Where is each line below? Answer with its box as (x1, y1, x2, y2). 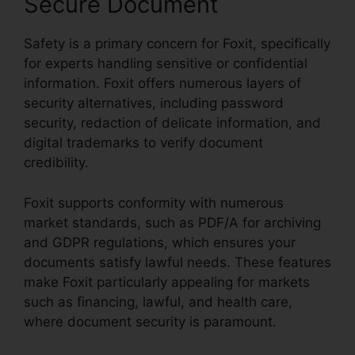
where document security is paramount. (24, 313, 277, 330)
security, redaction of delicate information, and (24, 115, 321, 132)
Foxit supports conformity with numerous (24, 194, 284, 211)
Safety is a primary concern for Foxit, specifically (24, 36, 330, 52)
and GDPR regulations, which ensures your (24, 234, 296, 250)
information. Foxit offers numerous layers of (24, 75, 301, 92)
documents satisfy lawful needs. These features (24, 254, 331, 270)
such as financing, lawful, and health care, (24, 293, 292, 310)
